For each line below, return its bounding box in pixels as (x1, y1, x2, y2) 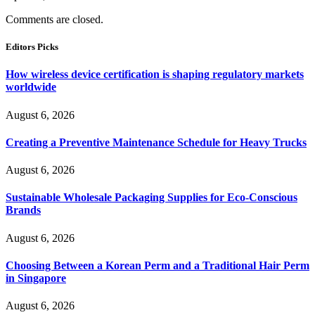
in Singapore (6, 271, 66, 284)
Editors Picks (6, 41, 58, 53)
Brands (6, 204, 41, 217)
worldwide (6, 81, 56, 94)
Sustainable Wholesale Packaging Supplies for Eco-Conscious (6, 191, 297, 204)
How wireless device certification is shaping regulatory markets (6, 68, 304, 81)
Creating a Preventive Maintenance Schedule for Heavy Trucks (6, 136, 307, 148)
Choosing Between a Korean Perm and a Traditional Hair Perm (6, 259, 309, 271)
